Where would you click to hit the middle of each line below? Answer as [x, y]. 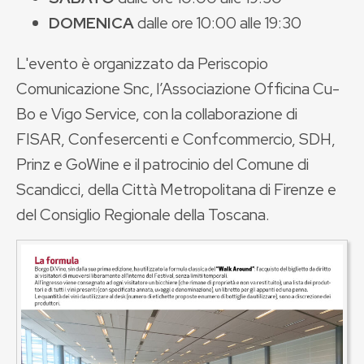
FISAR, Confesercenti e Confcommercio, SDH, [176, 139]
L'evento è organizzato [95, 64]
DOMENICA [93, 23]
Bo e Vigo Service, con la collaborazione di [157, 114]
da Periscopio [223, 64]
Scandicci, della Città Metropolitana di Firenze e [176, 190]
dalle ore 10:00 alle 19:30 [219, 23]
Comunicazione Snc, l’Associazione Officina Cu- [178, 89]
